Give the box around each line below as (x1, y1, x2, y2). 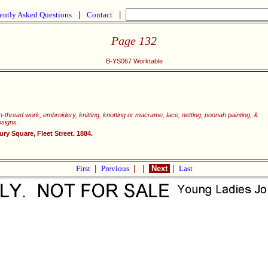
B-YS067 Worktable (105, 57, 163, 65)
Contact (85, 10, 114, 19)
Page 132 (111, 33, 157, 47)
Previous (100, 164, 131, 173)
